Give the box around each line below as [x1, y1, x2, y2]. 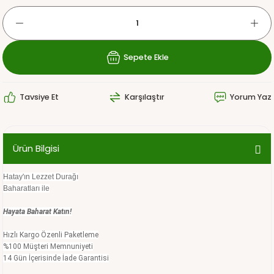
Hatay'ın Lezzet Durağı [3, 172, 78, 181]
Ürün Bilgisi [13, 142, 59, 155]
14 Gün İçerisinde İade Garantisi [3, 254, 109, 262]
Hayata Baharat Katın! [3, 207, 72, 216]
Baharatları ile [3, 184, 50, 193]
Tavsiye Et [20, 92, 59, 102]
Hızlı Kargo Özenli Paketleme [3, 231, 98, 239]
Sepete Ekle [123, 52, 169, 62]
